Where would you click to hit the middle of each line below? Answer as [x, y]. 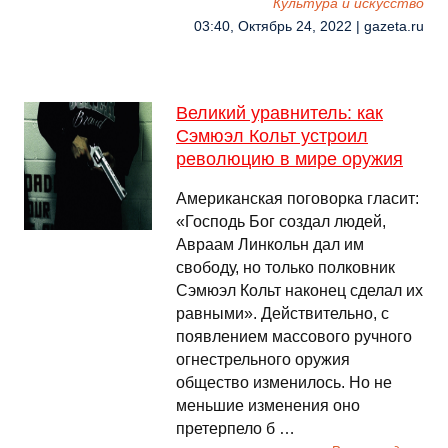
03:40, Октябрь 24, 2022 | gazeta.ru [309, 26]
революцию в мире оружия [289, 159]
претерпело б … [235, 428]
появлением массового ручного [294, 336]
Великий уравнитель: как [279, 113]
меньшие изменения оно [268, 405]
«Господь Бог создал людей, [281, 221]
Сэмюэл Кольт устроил [272, 136]
